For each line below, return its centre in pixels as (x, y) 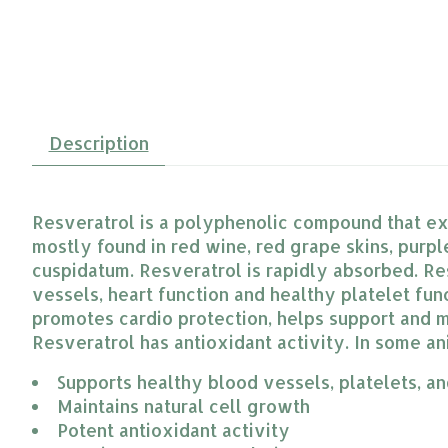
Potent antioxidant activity (173, 430)
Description (98, 142)
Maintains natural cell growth (183, 406)
